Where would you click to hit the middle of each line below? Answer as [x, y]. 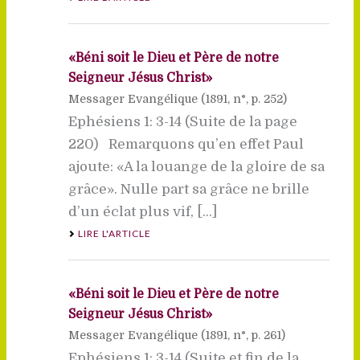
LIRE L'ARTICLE [114, 233]
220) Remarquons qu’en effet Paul [186, 144]
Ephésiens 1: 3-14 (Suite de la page [182, 121]
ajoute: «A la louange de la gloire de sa [196, 166]
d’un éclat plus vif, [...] [142, 211]
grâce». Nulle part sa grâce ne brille [188, 189]
